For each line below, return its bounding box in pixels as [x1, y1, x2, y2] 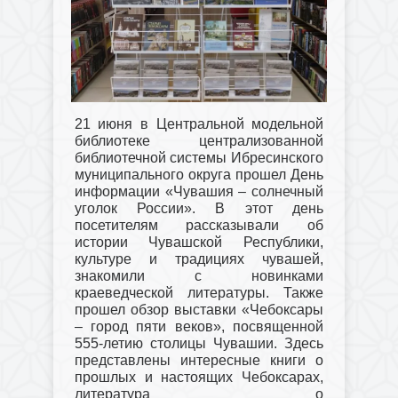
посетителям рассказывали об [74, 218, 324, 234]
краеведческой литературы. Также [74, 285, 324, 301]
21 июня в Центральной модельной [74, 116, 324, 132]
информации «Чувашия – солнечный [74, 184, 324, 200]
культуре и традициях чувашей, [74, 251, 324, 267]
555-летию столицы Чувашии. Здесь [74, 336, 324, 352]
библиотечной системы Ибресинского [74, 150, 324, 166]
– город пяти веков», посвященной [74, 319, 324, 335]
